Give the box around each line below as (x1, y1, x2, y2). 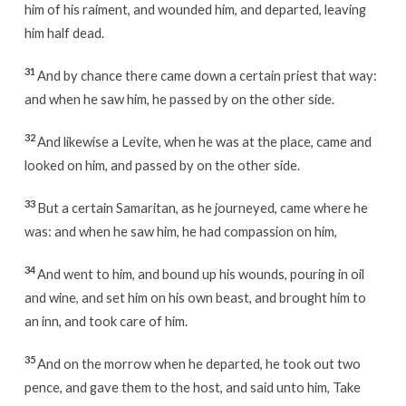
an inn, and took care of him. (24, 312, 188, 329)
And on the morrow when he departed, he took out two (36, 354, 361, 372)
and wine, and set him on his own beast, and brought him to (24, 288, 366, 305)
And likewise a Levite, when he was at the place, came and (36, 132, 372, 150)
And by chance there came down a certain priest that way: (36, 66, 377, 83)
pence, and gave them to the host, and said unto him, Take (24, 378, 361, 395)
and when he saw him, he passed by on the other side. (24, 90, 334, 107)
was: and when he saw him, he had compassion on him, (24, 222, 337, 239)
